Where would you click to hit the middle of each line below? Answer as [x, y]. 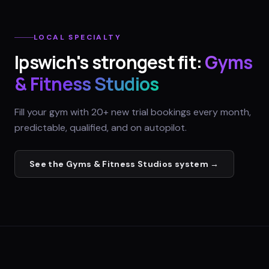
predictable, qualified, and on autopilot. [101, 128]
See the [48, 164]
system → [196, 164]
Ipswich [45, 62]
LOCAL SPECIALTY [77, 38]
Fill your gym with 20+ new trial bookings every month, [133, 112]
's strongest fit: [139, 62]
